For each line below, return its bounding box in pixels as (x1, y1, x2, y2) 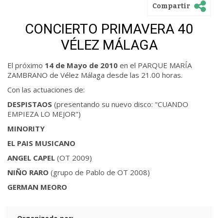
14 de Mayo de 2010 (43, 60, 118, 70)
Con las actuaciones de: (7, 85, 85, 94)
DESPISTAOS (7, 99, 52, 109)
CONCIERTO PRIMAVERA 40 (25, 21, 193, 37)
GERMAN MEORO (7, 182, 67, 192)
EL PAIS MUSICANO (7, 138, 75, 148)
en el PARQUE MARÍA (118, 60, 192, 70)
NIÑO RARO (7, 167, 49, 177)
